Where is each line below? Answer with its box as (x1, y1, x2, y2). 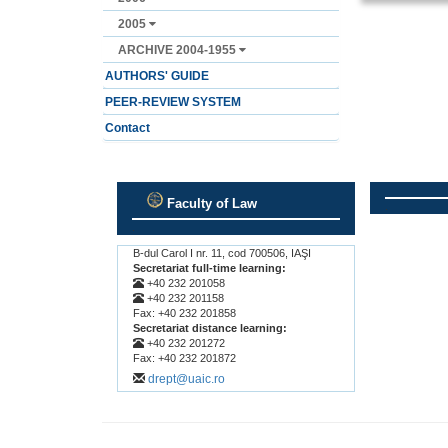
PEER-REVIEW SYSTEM (105, 94, 241, 109)
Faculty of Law (163, 195, 257, 211)
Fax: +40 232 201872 (133, 351, 236, 364)
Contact (105, 120, 150, 135)
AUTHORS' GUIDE (105, 68, 209, 83)
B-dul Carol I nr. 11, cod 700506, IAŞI (133, 246, 311, 259)
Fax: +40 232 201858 (133, 306, 236, 319)
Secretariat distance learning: (133, 321, 287, 334)
